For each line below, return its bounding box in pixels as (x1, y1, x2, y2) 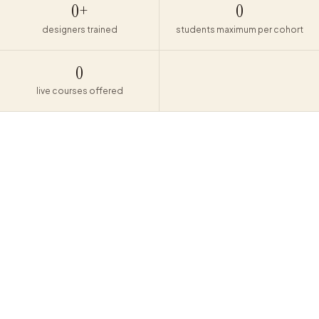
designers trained (41, 23, 117, 35)
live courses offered (36, 85, 123, 97)
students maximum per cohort (175, 23, 303, 35)
